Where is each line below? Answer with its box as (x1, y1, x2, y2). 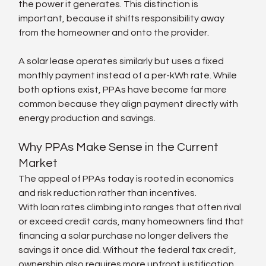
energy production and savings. (18, 113, 156, 123)
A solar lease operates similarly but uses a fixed (18, 56, 226, 66)
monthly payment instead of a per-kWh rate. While (18, 70, 239, 80)
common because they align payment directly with (18, 99, 240, 109)
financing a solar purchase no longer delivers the (18, 230, 231, 240)
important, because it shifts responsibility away (18, 13, 227, 23)
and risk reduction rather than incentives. (18, 188, 197, 198)
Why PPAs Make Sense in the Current (18, 141, 221, 153)
